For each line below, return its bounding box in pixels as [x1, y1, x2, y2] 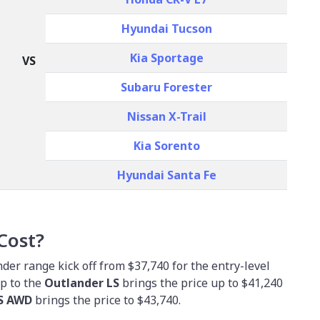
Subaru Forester [121, 79, 212, 96]
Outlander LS [44, 275, 119, 291]
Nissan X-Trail [126, 109, 206, 125]
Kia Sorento [133, 138, 200, 154]
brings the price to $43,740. [35, 292, 181, 309]
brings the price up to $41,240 [119, 275, 283, 291]
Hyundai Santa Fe [116, 167, 216, 184]
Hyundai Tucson [121, 21, 212, 37]
